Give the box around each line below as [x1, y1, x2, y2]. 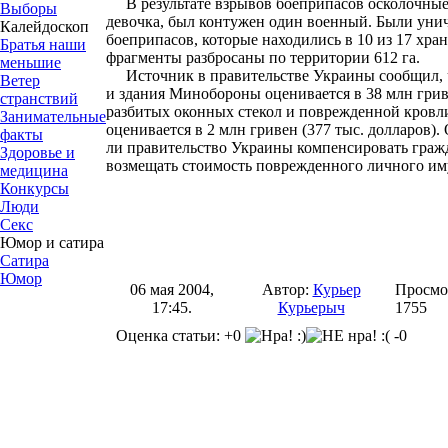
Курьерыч [277, 299, 345, 316]
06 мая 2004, [129, 281, 214, 298]
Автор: [261, 281, 313, 298]
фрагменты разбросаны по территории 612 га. [106, 48, 420, 66]
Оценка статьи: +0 [116, 327, 245, 344]
